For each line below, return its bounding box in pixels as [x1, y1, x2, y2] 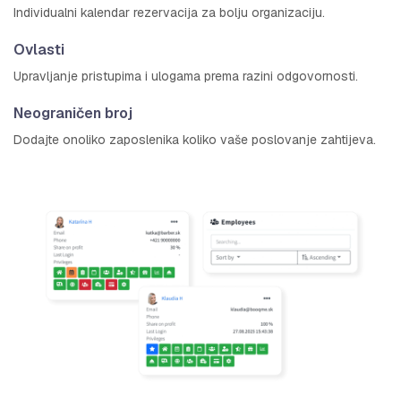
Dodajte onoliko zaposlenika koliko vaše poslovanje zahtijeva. [13, 131, 376, 148]
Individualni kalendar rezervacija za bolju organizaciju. [13, 4, 325, 21]
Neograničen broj [13, 103, 132, 123]
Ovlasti [13, 39, 64, 59]
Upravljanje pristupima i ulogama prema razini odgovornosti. [13, 67, 358, 84]
